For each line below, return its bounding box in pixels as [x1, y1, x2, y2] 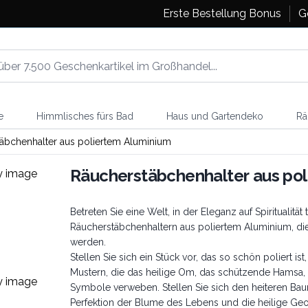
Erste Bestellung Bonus [162, 7, 281, 20]
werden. [70, 236, 109, 247]
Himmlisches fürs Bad [36, 111, 133, 122]
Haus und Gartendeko [166, 111, 263, 122]
